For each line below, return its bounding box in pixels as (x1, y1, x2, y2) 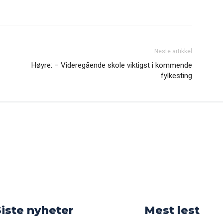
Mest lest (144, 204, 200, 217)
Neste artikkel (154, 48, 192, 55)
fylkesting (161, 71, 192, 80)
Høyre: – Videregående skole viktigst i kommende (31, 61, 192, 70)
